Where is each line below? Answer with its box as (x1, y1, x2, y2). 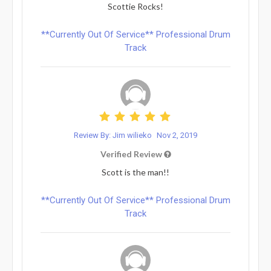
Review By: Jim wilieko (74, 130, 154, 140)
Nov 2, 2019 (157, 130, 197, 140)
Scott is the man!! (102, 166, 169, 177)
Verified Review (100, 148, 164, 159)
